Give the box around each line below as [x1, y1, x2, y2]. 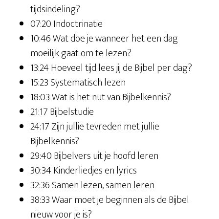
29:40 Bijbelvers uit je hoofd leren [30, 148, 159, 164]
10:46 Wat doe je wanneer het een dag [30, 30, 178, 47]
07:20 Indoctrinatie [30, 16, 103, 32]
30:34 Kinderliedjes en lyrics [30, 162, 137, 179]
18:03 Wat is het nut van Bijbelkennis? [30, 89, 172, 106]
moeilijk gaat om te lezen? [30, 45, 132, 62]
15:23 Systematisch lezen [30, 74, 126, 91]
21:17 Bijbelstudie [30, 104, 94, 120]
